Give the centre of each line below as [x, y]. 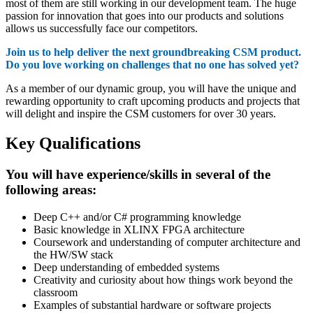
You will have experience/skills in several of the [138, 174]
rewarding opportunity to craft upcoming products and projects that [153, 101]
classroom [56, 292]
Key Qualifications [73, 144]
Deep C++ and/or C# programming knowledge [137, 217]
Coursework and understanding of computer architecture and [167, 242]
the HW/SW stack [73, 254]
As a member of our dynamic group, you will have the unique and [151, 89]
